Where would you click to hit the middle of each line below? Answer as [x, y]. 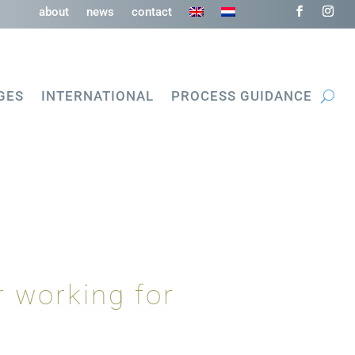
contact [152, 12]
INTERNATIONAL [97, 96]
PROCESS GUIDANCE [242, 96]
